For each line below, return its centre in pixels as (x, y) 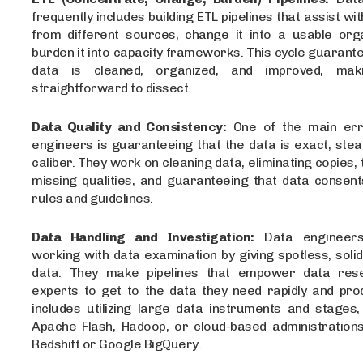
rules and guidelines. (92, 198)
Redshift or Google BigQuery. (117, 344)
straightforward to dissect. (111, 88)
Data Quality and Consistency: (129, 126)
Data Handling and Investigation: (143, 237)
